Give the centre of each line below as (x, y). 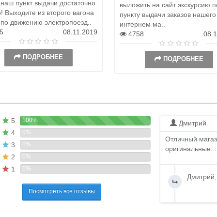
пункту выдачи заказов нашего (168, 14)
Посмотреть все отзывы (62, 191)
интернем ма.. (142, 24)
